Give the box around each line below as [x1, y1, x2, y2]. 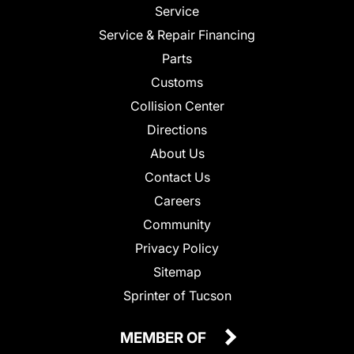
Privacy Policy [135, 239, 219, 256]
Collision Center [130, 97, 224, 114]
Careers [153, 192, 201, 209]
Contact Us [144, 168, 210, 185]
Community [143, 216, 211, 232]
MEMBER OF [120, 328, 209, 347]
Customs [151, 73, 203, 90]
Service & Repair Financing [99, 26, 255, 43]
